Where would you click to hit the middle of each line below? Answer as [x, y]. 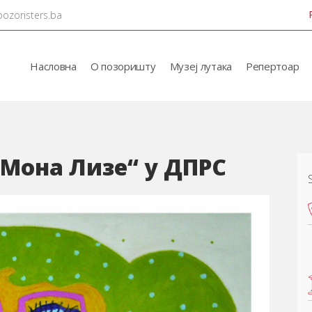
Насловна [53, 66]
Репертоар [272, 66]
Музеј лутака [201, 66]
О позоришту [123, 66]
